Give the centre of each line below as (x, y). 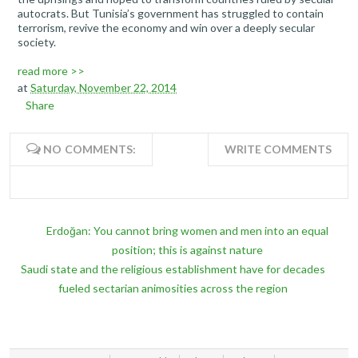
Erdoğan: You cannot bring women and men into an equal (187, 231)
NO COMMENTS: (89, 149)
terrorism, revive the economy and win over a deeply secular (166, 28)
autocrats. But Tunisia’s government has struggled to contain (171, 14)
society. (37, 42)
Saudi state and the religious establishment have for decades (173, 269)
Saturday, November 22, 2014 (103, 88)
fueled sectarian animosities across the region (173, 288)
